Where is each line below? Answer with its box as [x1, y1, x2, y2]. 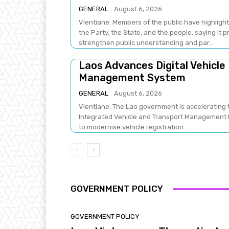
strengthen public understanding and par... [79, 39, 214, 47]
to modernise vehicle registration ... [79, 123, 190, 131]
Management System [79, 72, 186, 84]
